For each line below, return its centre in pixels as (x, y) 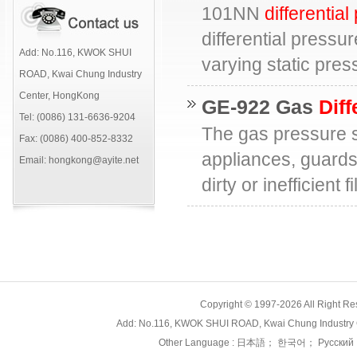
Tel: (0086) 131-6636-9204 (77, 117)
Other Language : (198, 343)
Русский (335, 343)
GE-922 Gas (260, 107)
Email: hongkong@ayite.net (79, 160)
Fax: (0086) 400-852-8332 (76, 139)
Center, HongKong (59, 96)
